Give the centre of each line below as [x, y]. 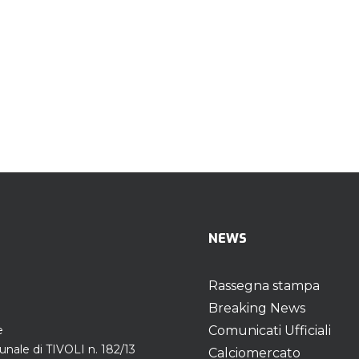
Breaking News [257, 308]
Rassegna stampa [264, 286]
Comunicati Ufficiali [270, 331]
